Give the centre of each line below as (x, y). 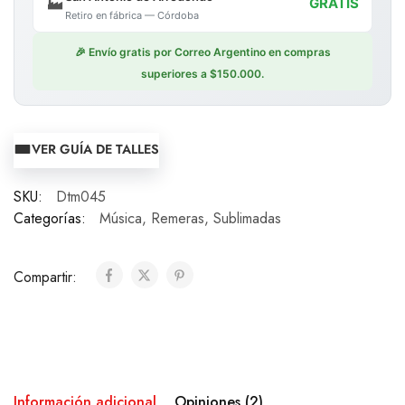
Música (121, 218)
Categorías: (50, 218)
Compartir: (47, 277)
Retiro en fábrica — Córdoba (132, 15)
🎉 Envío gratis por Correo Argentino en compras (202, 52)
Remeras (178, 218)
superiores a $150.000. (202, 73)
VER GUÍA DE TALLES (95, 149)
